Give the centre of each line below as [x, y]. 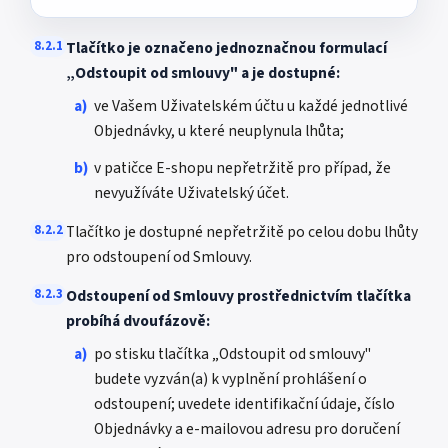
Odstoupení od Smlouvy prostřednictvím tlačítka [238, 296]
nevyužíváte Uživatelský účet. [191, 193]
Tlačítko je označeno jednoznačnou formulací [226, 48]
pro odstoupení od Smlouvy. [159, 257]
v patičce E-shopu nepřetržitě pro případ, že [242, 168]
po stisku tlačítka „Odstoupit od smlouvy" [232, 354]
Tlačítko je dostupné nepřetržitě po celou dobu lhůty [242, 232]
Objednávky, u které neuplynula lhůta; [219, 131]
